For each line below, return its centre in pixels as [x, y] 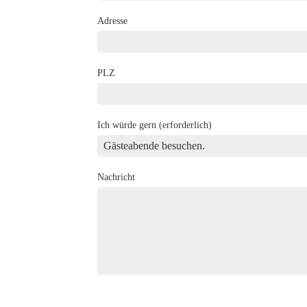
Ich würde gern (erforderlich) [155, 125]
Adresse [112, 21]
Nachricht [116, 177]
